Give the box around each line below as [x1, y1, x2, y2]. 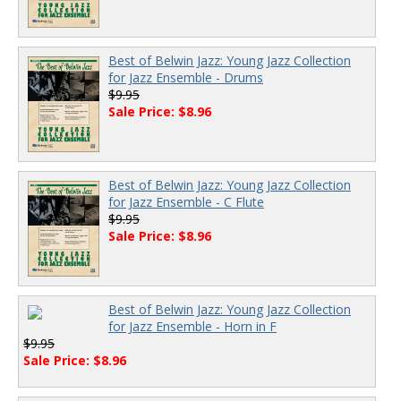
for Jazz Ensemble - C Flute [108, 193, 264, 211]
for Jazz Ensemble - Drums [108, 69, 263, 87]
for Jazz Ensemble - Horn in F [108, 317, 277, 335]
